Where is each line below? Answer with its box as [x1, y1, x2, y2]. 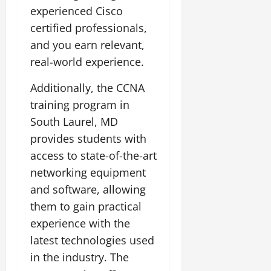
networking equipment [30, 165, 146, 180]
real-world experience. [30, 54, 144, 69]
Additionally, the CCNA [30, 80, 145, 95]
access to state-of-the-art [30, 148, 157, 163]
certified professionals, [30, 20, 147, 35]
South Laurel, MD [30, 114, 118, 129]
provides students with [30, 131, 146, 146]
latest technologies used [30, 232, 154, 247]
